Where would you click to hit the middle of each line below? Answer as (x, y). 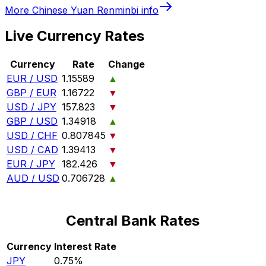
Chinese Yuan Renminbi (85, 10)
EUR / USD (32, 79)
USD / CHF (32, 136)
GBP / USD (32, 121)
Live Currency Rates (75, 36)
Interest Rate (85, 247)
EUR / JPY (31, 164)
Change (126, 64)
